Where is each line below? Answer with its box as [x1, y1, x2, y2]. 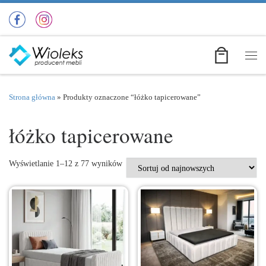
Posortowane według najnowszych [122, 158, 236, 168]
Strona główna [9, 92, 55, 102]
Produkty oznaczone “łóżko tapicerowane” [63, 92, 201, 102]
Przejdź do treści [16, 11, 76, 21]
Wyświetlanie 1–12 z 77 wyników [9, 159, 122, 169]
